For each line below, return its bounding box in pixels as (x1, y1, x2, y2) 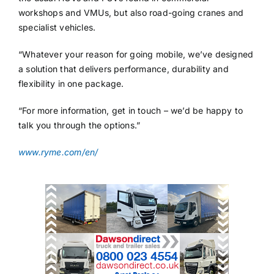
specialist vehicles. (18, 21, 96, 32)
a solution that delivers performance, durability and (18, 63, 229, 74)
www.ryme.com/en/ (18, 146, 98, 157)
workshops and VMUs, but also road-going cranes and (18, 7, 244, 18)
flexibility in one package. (18, 78, 124, 89)
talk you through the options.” (18, 119, 141, 130)
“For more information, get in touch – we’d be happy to (18, 105, 243, 116)
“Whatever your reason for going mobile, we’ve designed (18, 48, 254, 59)
